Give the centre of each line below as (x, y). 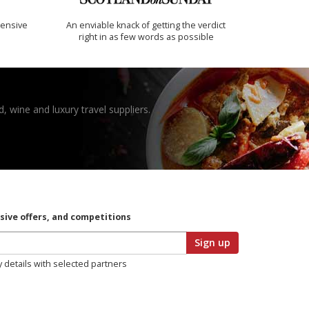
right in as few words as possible (146, 37)
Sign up (212, 243)
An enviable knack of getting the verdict (146, 26)
